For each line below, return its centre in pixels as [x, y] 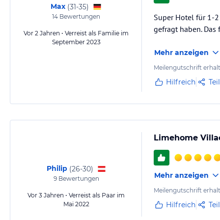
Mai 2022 [76, 204]
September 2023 [76, 42]
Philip [57, 168]
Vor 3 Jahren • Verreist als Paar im [76, 195]
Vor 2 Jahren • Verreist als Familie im [76, 33]
